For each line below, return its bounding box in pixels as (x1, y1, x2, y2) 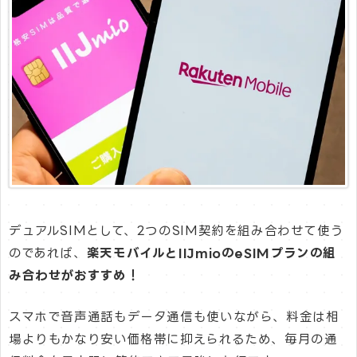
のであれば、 (9, 246, 87, 261)
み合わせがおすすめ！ (9, 269, 140, 283)
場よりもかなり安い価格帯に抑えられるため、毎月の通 (9, 331, 338, 346)
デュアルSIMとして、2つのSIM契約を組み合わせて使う (9, 224, 344, 238)
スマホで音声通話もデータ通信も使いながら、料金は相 (9, 309, 339, 324)
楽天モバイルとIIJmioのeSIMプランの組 (86, 246, 336, 261)
